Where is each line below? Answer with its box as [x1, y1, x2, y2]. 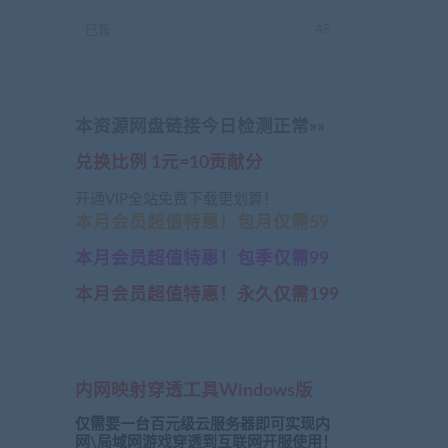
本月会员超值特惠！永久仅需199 [75, 285, 339, 303]
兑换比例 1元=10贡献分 [75, 153, 263, 171]
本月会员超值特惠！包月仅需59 [75, 213, 329, 231]
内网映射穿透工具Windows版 [75, 381, 313, 399]
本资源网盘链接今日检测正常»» [75, 117, 325, 135]
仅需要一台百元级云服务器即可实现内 [75, 416, 330, 432]
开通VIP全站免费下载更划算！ [75, 191, 278, 207]
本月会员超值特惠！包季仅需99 [75, 249, 329, 267]
